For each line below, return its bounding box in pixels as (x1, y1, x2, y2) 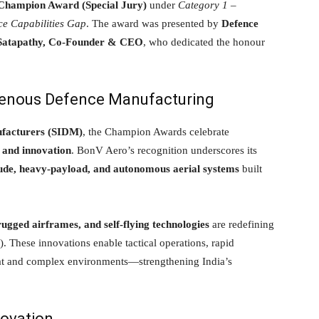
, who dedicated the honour (143, 36, 265, 48)
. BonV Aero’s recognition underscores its (71, 144, 257, 156)
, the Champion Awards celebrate (83, 125, 229, 137)
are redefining (209, 218, 274, 230)
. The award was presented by (86, 17, 221, 29)
